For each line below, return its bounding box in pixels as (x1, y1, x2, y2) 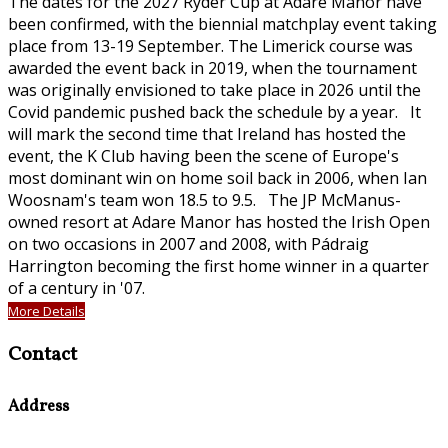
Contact (8, 341, 77, 370)
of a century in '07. (8, 277, 145, 300)
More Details (8, 302, 85, 321)
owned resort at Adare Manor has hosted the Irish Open (8, 211, 430, 234)
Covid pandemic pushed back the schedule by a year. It (8, 101, 421, 124)
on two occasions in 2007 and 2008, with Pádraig (8, 233, 369, 256)
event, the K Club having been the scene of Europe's (8, 145, 399, 168)
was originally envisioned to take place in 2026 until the (8, 79, 421, 102)
